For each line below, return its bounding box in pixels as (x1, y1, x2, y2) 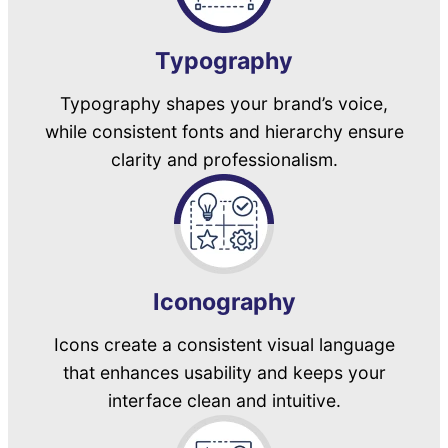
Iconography (152, 287, 296, 316)
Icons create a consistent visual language (53, 333, 395, 355)
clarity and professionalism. (110, 148, 338, 170)
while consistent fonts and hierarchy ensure (44, 120, 404, 142)
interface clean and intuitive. (107, 389, 341, 411)
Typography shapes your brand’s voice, (60, 92, 388, 114)
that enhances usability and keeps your (62, 361, 386, 383)
